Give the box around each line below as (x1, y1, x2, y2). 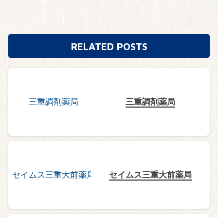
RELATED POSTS (71, 40, 147, 52)
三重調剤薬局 (126, 96, 176, 107)
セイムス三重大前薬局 (109, 169, 192, 180)
